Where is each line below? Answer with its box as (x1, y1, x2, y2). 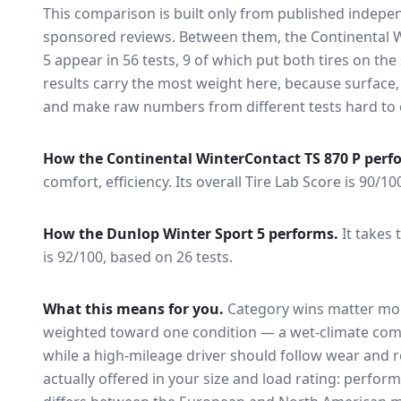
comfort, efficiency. (43, 172, 175, 192)
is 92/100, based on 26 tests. (43, 247, 233, 267)
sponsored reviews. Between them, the (43, 27, 307, 47)
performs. (265, 224, 338, 243)
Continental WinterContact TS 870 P (107, 149, 361, 168)
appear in (51, 50, 119, 70)
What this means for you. (43, 299, 224, 319)
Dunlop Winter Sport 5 (107, 224, 265, 243)
